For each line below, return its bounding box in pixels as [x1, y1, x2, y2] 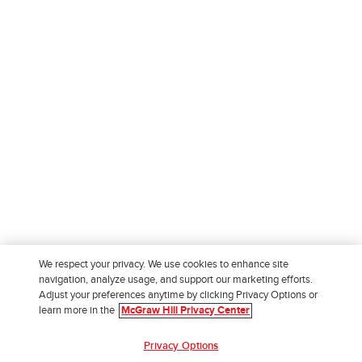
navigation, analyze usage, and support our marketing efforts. [39, 275, 314, 285]
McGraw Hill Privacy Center [121, 305, 250, 316]
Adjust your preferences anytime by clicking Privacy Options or [39, 290, 318, 301]
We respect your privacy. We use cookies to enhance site [39, 259, 289, 270]
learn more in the [39, 305, 118, 316]
